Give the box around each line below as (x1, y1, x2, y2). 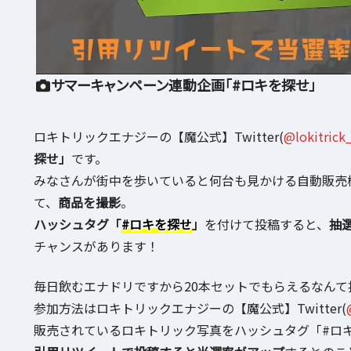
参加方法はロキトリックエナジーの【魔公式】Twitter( (33, 298, 346, 317)
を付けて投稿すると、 (204, 215, 329, 234)
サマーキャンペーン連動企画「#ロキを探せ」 (51, 74, 317, 95)
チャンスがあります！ (33, 237, 159, 256)
